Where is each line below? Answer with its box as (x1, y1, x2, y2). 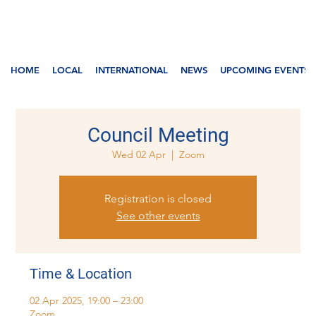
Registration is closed (104, 192, 212, 206)
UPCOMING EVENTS (220, 64, 310, 76)
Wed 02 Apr (111, 148, 166, 162)
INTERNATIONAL (95, 64, 169, 76)
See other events (116, 209, 200, 223)
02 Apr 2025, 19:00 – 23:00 (30, 294, 144, 308)
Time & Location (30, 265, 133, 283)
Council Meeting (87, 123, 229, 147)
